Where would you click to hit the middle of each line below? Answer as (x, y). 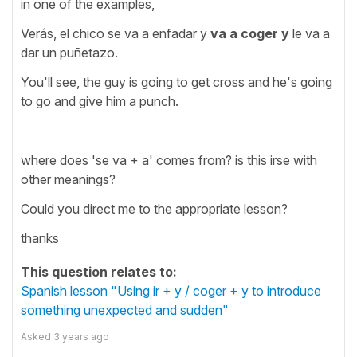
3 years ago (81, 336)
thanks (40, 238)
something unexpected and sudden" (125, 310)
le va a (310, 33)
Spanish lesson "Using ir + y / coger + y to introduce (171, 290)
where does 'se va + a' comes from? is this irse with (169, 160)
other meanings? (68, 179)
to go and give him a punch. (100, 101)
